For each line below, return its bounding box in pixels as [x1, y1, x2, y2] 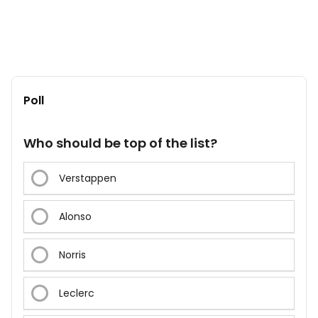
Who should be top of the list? [23, 134, 217, 153]
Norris [59, 248, 86, 263]
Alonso [59, 209, 92, 224]
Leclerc [59, 286, 94, 301]
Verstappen [59, 171, 116, 186]
